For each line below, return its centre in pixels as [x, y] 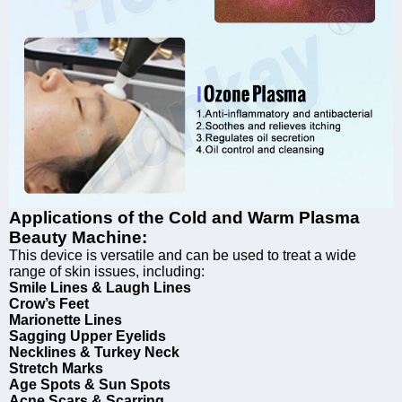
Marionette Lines [66, 320]
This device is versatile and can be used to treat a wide [183, 256]
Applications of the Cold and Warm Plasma [184, 218]
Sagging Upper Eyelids [87, 336]
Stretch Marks [56, 369]
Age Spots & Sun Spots [90, 385]
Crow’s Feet [49, 304]
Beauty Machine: [78, 238]
